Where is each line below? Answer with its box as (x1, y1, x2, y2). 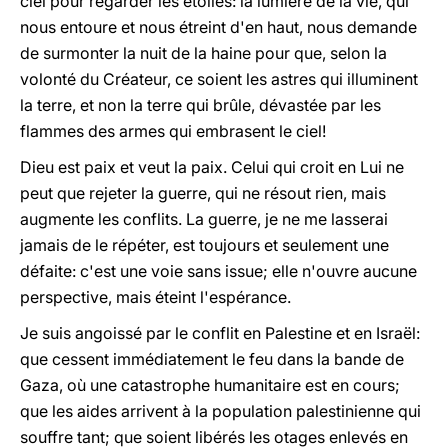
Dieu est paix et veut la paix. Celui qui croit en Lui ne (20, 157, 404, 177)
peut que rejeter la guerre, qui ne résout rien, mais (20, 183, 386, 203)
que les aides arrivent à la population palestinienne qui (20, 401, 421, 421)
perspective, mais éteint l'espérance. (20, 287, 291, 307)
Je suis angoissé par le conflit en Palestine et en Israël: (20, 323, 420, 343)
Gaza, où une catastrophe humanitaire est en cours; (20, 375, 400, 395)
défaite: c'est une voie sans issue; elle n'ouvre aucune (20, 261, 417, 281)
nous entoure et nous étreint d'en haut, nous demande (20, 17, 417, 37)
